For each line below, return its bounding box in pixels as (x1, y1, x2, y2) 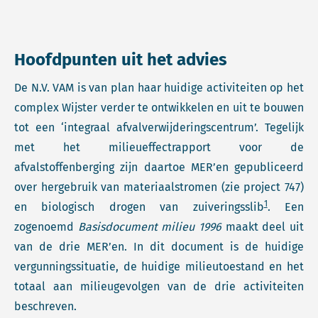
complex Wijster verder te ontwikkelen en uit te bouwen (14, 101, 304, 114)
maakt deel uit (221, 220, 305, 234)
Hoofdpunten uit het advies (14, 50, 227, 70)
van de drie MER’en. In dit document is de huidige (14, 240, 304, 253)
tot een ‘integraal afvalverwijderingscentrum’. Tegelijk (14, 121, 304, 134)
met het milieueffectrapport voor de (14, 141, 304, 154)
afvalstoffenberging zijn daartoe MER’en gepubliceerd (14, 160, 304, 174)
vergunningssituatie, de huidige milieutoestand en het (14, 260, 304, 273)
